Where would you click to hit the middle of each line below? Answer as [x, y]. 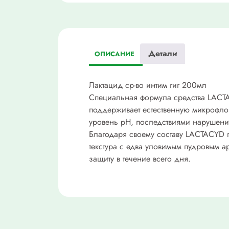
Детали [163, 54]
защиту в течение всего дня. [140, 158]
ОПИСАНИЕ [114, 54]
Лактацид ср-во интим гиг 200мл [148, 85]
